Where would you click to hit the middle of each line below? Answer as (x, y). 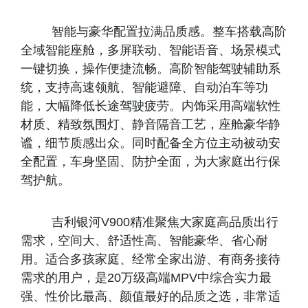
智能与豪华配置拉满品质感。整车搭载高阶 (154, 32)
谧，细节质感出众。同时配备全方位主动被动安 (151, 143)
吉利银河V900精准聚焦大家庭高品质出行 (150, 222)
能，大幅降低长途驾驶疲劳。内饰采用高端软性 (151, 106)
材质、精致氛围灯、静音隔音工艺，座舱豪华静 (151, 124)
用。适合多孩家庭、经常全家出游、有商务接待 (151, 259)
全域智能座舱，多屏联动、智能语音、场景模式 (151, 50)
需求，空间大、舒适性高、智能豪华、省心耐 (144, 241)
